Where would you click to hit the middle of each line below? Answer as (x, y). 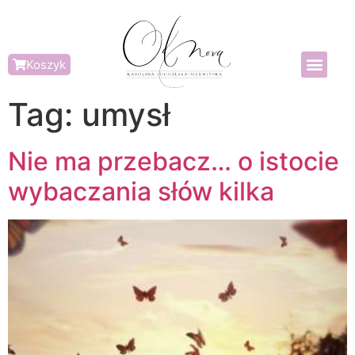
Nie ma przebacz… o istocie (174, 161)
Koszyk (46, 64)
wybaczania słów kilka (141, 191)
